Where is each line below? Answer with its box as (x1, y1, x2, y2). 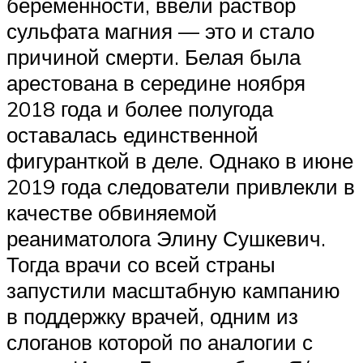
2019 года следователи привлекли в (6, 173, 355, 199)
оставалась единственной (6, 122, 258, 147)
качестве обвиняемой (6, 199, 217, 225)
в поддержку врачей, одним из (6, 303, 298, 329)
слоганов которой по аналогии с (6, 329, 313, 355)
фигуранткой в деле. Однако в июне (6, 147, 353, 173)
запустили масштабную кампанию (6, 277, 340, 303)
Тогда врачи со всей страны (6, 251, 275, 277)
